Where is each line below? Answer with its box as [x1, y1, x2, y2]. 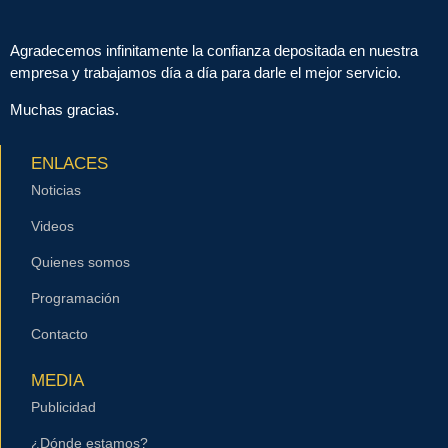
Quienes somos [31, 254, 130, 271]
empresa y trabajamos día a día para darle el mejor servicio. [10, 64, 401, 82]
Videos [31, 218, 74, 235]
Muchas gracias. [10, 100, 119, 118]
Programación [31, 290, 120, 307]
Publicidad [31, 399, 96, 416]
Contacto [31, 326, 88, 343]
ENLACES [31, 154, 108, 174]
